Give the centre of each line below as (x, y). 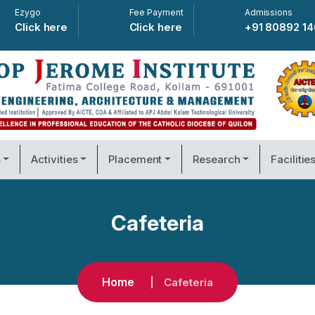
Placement (135, 159)
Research (217, 159)
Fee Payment (156, 12)
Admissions (268, 12)
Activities (54, 159)
